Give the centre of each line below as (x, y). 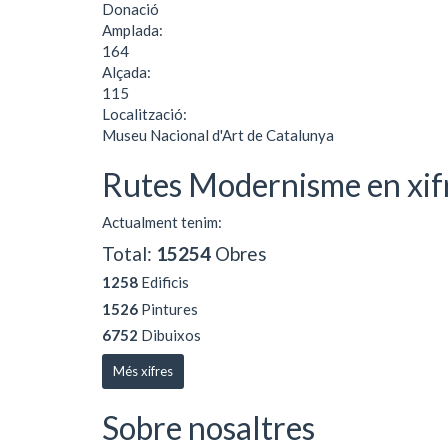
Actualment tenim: (162, 222)
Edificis (163, 282)
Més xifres (143, 370)
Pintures (168, 308)
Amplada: (134, 29)
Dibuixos (169, 335)
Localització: (146, 113)
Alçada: (128, 71)
